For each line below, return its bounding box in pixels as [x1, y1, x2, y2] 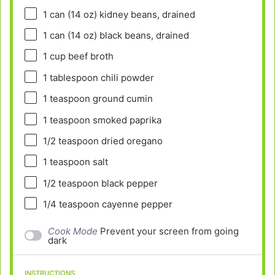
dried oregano [98, 134, 163, 147]
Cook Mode [48, 225, 98, 237]
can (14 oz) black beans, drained [47, 29, 189, 41]
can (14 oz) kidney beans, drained [47, 8, 195, 20]
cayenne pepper [99, 198, 172, 210]
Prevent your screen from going [100, 225, 239, 237]
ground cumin [90, 92, 153, 104]
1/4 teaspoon [42, 198, 99, 210]
